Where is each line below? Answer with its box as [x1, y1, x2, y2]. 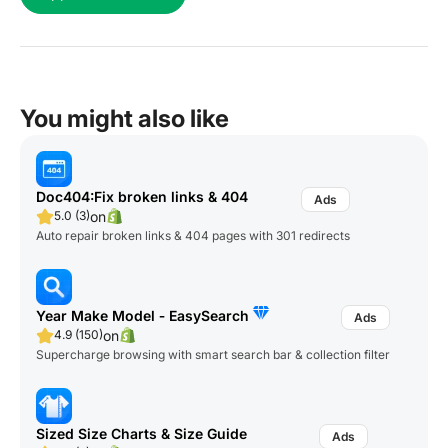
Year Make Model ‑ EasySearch [36, 306, 253, 324]
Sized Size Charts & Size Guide [36, 424, 247, 442]
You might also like [20, 103, 229, 133]
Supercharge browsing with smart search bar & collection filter [36, 346, 390, 362]
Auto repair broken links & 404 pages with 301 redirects [36, 227, 350, 243]
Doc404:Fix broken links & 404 [36, 187, 248, 205]
